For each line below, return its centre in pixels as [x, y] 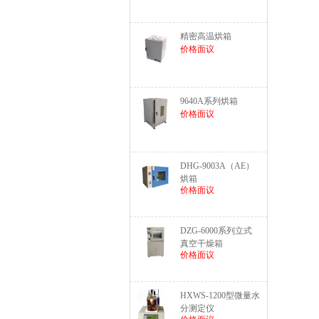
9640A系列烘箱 [209, 101]
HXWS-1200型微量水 [220, 296]
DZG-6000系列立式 [216, 231]
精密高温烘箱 [206, 36]
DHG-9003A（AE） [217, 166]
